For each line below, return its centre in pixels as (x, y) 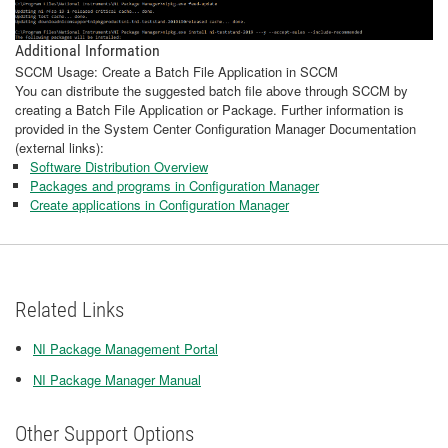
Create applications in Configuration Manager (159, 204)
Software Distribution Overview (119, 166)
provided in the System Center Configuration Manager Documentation (215, 128)
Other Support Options (104, 433)
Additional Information (87, 50)
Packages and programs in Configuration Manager (174, 185)
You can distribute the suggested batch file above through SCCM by (211, 90)
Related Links (69, 309)
